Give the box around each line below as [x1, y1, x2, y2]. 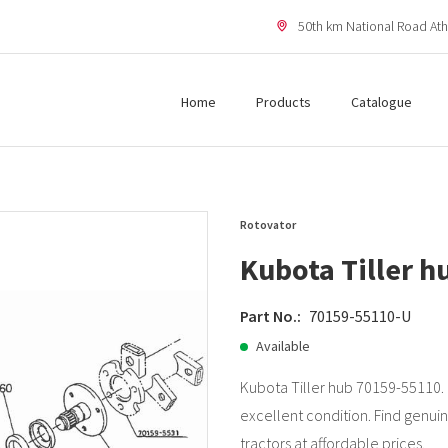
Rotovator [240, 217, 296, 232]
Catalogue [351, 92, 412, 111]
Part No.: [240, 306, 301, 326]
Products [256, 92, 311, 111]
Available [256, 337, 310, 355]
